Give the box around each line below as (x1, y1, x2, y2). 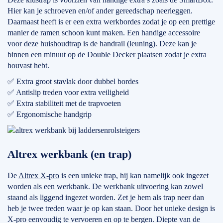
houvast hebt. (7, 61, 49, 70)
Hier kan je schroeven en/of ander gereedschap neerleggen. (7, 6, 193, 15)
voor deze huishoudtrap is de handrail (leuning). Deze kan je (7, 39, 197, 48)
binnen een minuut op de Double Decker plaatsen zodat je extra (7, 50, 207, 59)
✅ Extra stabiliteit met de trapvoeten (7, 99, 121, 108)
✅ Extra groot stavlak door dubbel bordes (7, 77, 138, 86)
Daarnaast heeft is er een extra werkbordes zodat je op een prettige (7, 17, 215, 26)
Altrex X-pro (18, 171, 59, 180)
